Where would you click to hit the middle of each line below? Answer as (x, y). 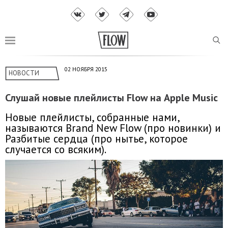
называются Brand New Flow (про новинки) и (113, 128)
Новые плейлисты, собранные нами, (92, 117)
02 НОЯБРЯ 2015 (86, 69)
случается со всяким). (56, 149)
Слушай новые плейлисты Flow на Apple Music (111, 98)
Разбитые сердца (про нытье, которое (96, 138)
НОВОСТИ (24, 73)
